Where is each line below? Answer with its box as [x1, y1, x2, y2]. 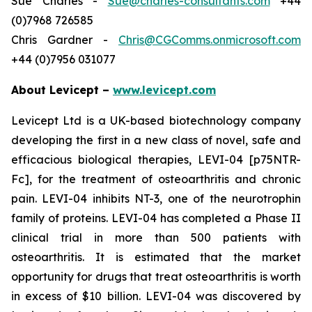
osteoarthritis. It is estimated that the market [11, 250, 301, 264]
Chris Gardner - [11, 33, 118, 47]
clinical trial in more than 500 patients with [11, 231, 301, 244]
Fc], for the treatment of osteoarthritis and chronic [11, 172, 301, 186]
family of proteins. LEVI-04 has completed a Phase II [11, 211, 301, 225]
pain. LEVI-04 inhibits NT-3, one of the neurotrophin [11, 192, 301, 205]
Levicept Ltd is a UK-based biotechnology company [11, 114, 301, 127]
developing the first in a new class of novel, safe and [11, 133, 301, 147]
